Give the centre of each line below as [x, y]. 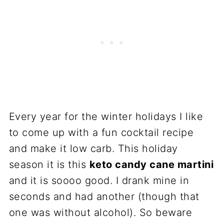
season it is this [49, 164]
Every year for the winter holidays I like [106, 116]
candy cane [145, 164]
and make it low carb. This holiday [93, 148]
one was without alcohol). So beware [100, 212]
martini [194, 164]
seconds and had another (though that [104, 196]
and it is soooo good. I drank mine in [99, 180]
